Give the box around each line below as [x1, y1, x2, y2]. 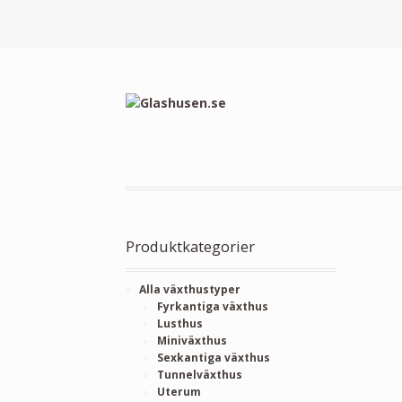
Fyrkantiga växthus [156, 298, 268, 314]
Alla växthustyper [139, 281, 241, 297]
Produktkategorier [126, 236, 256, 258]
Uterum [156, 383, 201, 399]
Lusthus [156, 315, 203, 331]
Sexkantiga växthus [156, 349, 270, 365]
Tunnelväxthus [156, 366, 242, 382]
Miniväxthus [156, 332, 227, 348]
